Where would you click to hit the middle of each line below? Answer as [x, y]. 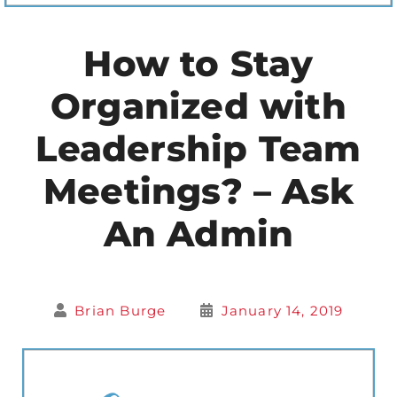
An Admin [198, 233]
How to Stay [198, 63]
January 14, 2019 [282, 310]
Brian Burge [121, 310]
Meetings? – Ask [198, 191]
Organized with [198, 105]
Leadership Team [198, 148]
